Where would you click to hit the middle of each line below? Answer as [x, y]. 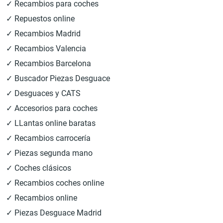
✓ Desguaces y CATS [43, 93]
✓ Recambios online [42, 198]
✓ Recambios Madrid [43, 34]
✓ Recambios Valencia [46, 49]
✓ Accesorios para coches [52, 108]
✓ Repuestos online [40, 19]
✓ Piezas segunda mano [49, 153]
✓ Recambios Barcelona [49, 63]
